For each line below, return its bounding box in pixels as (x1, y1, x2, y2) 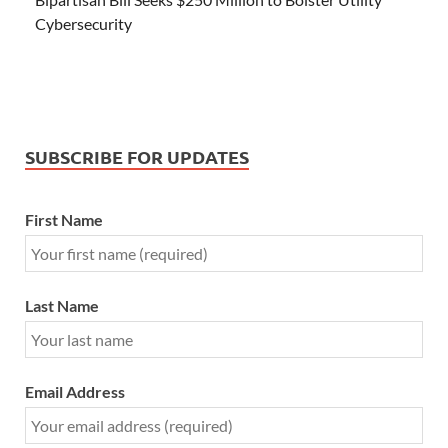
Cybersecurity (35, 14, 132, 34)
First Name (25, 210, 103, 230)
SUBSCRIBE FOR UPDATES (25, 145, 249, 169)
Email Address (25, 382, 125, 402)
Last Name (25, 296, 99, 316)
